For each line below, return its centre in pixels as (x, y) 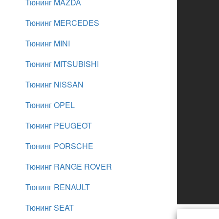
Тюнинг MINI (48, 43)
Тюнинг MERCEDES (62, 23)
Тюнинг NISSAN (55, 84)
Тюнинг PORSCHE (59, 146)
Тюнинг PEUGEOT (59, 125)
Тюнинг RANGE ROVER (69, 166)
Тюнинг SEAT (50, 208)
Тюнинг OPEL (50, 105)
